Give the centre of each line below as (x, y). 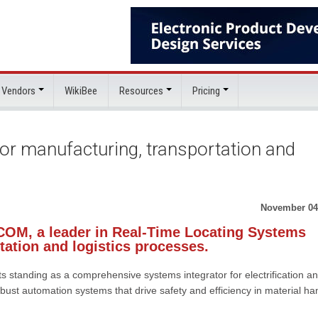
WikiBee (81, 91)
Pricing (206, 91)
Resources (141, 91)
